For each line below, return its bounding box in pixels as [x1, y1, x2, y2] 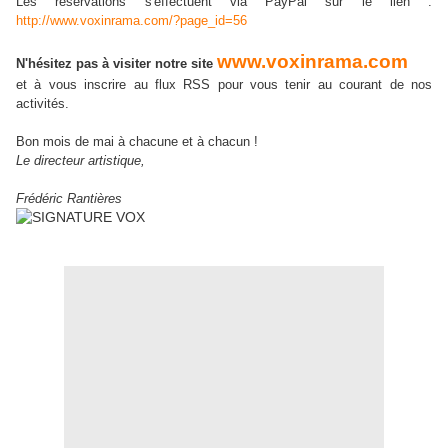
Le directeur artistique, [16, 153, 145, 169]
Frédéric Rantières [16, 191, 122, 207]
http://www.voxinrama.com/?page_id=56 [16, 13, 247, 29]
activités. [16, 96, 69, 112]
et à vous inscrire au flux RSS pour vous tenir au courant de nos [16, 77, 432, 93]
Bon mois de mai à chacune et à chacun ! [16, 134, 258, 150]
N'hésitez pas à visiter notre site [16, 56, 217, 72]
